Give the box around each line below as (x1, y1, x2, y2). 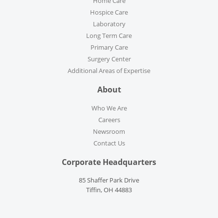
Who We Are (91, 104, 127, 113)
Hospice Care (90, 8, 128, 17)
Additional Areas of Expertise (68, 66, 150, 75)
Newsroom (93, 127, 125, 136)
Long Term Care (86, 31, 132, 40)
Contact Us (93, 139, 125, 148)
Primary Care (90, 43, 128, 52)
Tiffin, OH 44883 (86, 185, 132, 194)
